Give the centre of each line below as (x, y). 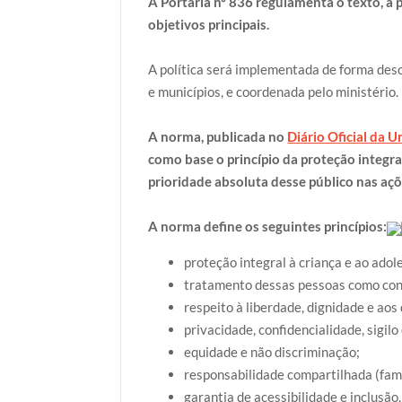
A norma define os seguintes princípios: (268, 227)
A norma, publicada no (218, 137)
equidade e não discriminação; (272, 352)
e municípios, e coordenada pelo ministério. (274, 92)
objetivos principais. (209, 25)
